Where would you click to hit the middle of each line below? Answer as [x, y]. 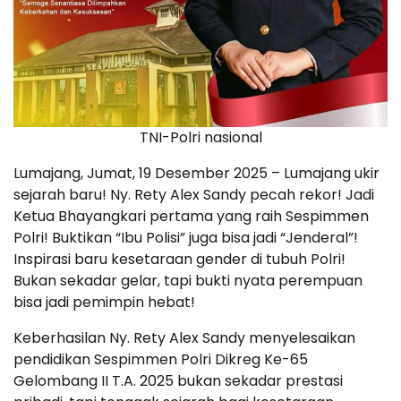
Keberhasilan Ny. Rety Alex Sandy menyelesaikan [184, 337]
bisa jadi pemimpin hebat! [104, 302]
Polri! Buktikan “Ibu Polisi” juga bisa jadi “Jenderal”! [186, 237]
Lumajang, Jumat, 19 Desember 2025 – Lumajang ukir [196, 173]
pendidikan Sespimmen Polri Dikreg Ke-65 [161, 359]
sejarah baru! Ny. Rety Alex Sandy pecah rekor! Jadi [194, 194]
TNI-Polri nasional [200, 137]
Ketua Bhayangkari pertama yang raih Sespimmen [191, 216]
